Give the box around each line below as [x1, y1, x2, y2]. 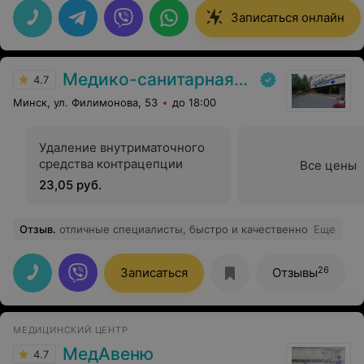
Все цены [300, 158, 357, 173]
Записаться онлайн [231, 10, 344, 25]
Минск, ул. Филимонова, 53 [13, 96, 158, 109]
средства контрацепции [39, 156, 183, 171]
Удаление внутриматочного [39, 140, 205, 155]
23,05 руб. [39, 177, 102, 193]
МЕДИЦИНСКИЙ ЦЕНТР [13, 324, 128, 336]
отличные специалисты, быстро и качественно [59, 223, 308, 236]
